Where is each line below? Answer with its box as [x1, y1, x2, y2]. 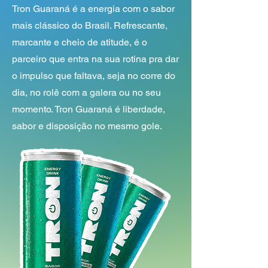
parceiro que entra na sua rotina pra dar [12, 53, 179, 65]
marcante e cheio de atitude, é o [12, 36, 147, 48]
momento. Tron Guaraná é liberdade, [12, 103, 165, 115]
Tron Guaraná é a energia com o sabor [12, 3, 175, 14]
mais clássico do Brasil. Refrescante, [12, 20, 167, 31]
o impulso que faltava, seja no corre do [12, 70, 175, 81]
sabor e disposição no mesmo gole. [12, 120, 162, 132]
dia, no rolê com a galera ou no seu [12, 87, 161, 98]
